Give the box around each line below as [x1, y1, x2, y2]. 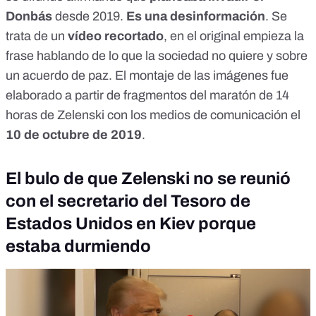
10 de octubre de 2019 [6, 128, 142, 142]
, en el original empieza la [164, 29, 304, 44]
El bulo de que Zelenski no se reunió [6, 169, 291, 188]
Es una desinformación [126, 9, 265, 24]
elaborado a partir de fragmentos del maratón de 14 [6, 88, 289, 103]
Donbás [6, 9, 52, 24]
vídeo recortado [68, 29, 164, 44]
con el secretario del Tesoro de [6, 192, 250, 211]
